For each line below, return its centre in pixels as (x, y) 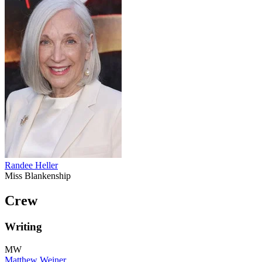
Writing (23, 227)
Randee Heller (31, 166)
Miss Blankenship (38, 176)
